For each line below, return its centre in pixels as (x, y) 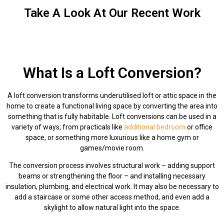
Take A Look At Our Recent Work (112, 13)
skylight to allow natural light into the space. (112, 208)
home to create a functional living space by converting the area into (112, 106)
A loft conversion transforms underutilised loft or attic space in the (112, 95)
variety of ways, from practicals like (68, 127)
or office (199, 127)
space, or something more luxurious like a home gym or (112, 137)
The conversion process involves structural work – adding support (112, 166)
